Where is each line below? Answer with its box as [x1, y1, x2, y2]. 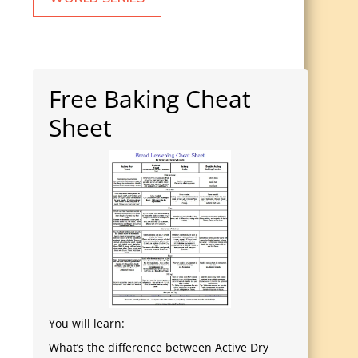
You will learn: [49, 316, 125, 332]
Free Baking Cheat [49, 82, 251, 116]
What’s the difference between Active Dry [49, 340, 268, 356]
